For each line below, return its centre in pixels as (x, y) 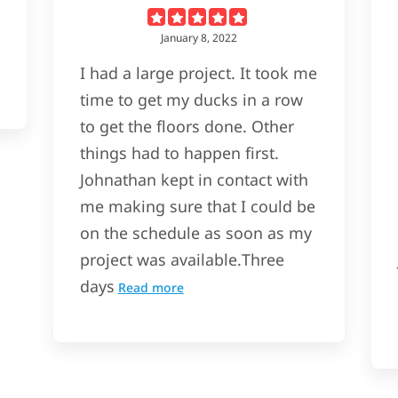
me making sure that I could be (197, 207)
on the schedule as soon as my (195, 233)
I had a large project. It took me (198, 73)
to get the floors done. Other (187, 127)
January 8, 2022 (199, 38)
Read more (151, 288)
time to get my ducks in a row (191, 100)
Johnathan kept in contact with (194, 180)
